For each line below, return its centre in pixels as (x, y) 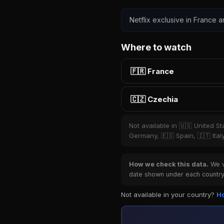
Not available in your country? (169, 194)
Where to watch (156, 47)
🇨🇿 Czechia (154, 99)
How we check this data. (169, 164)
